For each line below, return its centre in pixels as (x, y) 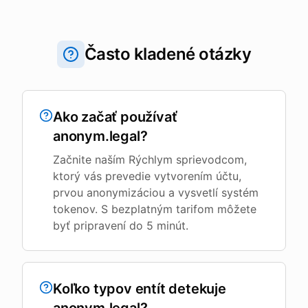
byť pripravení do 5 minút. (121, 225)
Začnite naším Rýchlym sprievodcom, (150, 159)
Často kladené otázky (168, 54)
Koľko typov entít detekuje (140, 289)
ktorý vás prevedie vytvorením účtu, (147, 176)
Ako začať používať (115, 117)
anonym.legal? (100, 136)
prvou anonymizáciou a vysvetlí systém (156, 192)
